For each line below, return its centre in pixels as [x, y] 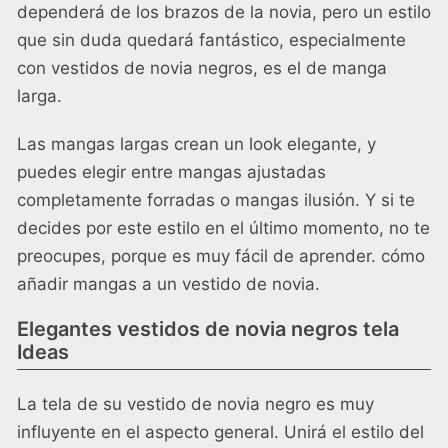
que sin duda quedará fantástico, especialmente [211, 40]
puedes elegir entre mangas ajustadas [171, 172]
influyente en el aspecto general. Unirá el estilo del [220, 432]
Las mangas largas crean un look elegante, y [196, 144]
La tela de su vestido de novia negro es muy [195, 404]
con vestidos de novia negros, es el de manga [202, 68]
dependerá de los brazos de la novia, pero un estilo [224, 12]
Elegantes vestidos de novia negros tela [208, 329]
